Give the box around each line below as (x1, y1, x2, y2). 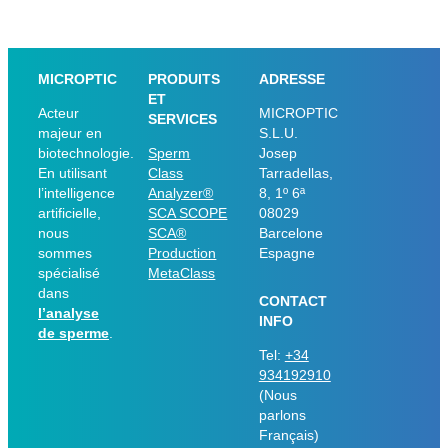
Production (148, 245, 217, 262)
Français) (258, 427, 319, 444)
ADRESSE (258, 71, 325, 88)
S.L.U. (258, 125, 298, 142)
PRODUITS (148, 71, 221, 88)
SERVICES (148, 111, 218, 128)
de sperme (38, 325, 109, 342)
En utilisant (38, 165, 107, 182)
